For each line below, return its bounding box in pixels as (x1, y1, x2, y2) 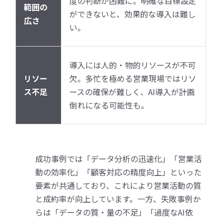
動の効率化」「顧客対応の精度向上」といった (35, 166, 202, 178)
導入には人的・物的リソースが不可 (69, 58, 196, 71)
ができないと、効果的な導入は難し (69, 7, 196, 20)
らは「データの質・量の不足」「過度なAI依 (35, 206, 193, 218)
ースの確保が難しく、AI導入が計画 (69, 85, 195, 98)
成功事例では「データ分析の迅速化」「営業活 (35, 152, 202, 165)
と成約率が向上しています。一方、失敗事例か (35, 192, 201, 205)
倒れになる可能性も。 (69, 99, 149, 111)
